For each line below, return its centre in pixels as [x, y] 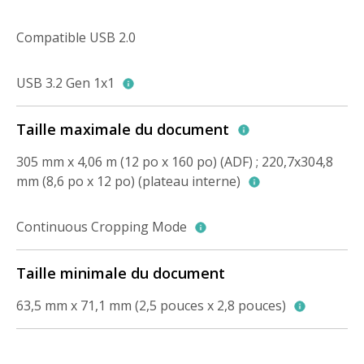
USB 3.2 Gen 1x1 [67, 83]
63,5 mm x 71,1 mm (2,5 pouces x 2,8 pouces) [153, 306]
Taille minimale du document [121, 273]
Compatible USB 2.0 [76, 38]
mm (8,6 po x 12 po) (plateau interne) [130, 182]
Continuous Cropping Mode [103, 227]
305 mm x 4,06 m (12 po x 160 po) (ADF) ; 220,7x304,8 [175, 162]
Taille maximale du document [125, 130]
